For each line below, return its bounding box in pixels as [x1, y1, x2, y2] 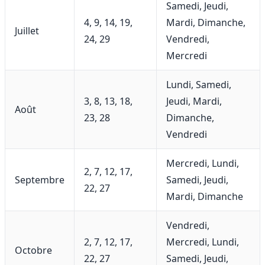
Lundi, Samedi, [166, 78, 231, 92]
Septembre [15, 173, 64, 187]
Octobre [15, 244, 52, 257]
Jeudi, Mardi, [166, 95, 222, 108]
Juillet [15, 24, 39, 38]
